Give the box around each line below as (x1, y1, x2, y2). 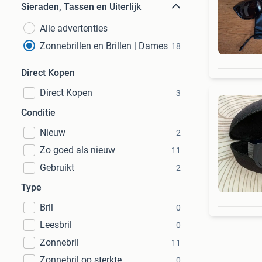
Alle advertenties (40, 23, 108, 34)
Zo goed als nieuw (40, 144, 115, 156)
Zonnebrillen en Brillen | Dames (40, 40, 168, 51)
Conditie (21, 107, 56, 118)
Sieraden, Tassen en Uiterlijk (21, 1, 141, 12)
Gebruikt (40, 162, 74, 173)
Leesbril (40, 219, 72, 230)
